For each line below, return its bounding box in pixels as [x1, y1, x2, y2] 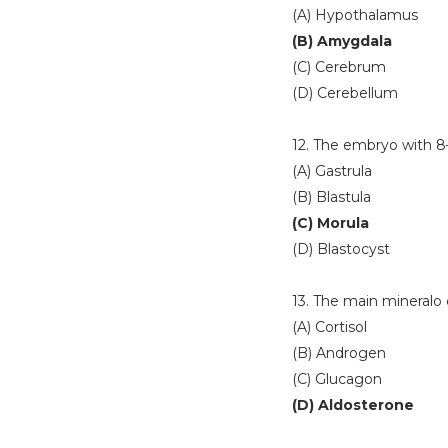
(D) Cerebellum [292, 84, 398, 102]
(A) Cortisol [292, 318, 367, 336]
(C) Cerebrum [292, 58, 386, 76]
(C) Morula [292, 214, 369, 232]
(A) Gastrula [292, 162, 372, 180]
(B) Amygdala [292, 32, 392, 50]
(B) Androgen [292, 344, 386, 362]
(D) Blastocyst [292, 240, 390, 258]
